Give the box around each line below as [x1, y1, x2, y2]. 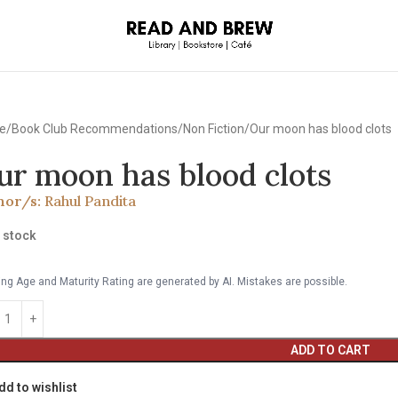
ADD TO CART [290, 343, 370, 357]
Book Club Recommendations [12, 122, 179, 136]
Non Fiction [183, 122, 245, 136]
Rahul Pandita [44, 192, 137, 210]
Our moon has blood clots [250, 122, 393, 136]
